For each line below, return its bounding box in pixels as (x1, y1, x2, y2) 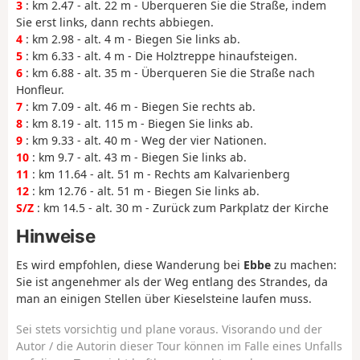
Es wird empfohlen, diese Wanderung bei (16, 256, 243, 272)
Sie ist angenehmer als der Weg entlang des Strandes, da (16, 273, 328, 289)
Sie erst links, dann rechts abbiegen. (16, 14, 214, 30)
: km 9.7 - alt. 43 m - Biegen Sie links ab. (29, 149, 247, 165)
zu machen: (271, 256, 337, 272)
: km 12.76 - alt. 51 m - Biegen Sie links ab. (29, 182, 260, 198)
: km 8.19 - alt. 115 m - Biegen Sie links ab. (22, 115, 253, 131)
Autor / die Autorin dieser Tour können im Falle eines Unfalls (16, 338, 342, 354)
